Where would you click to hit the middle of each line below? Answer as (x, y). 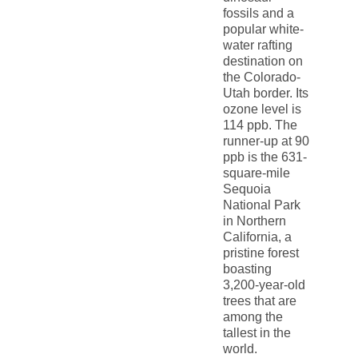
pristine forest (261, 253)
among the (253, 317)
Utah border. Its (265, 93)
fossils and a (258, 14)
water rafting (257, 46)
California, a (257, 237)
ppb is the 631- (265, 157)
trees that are (259, 301)
